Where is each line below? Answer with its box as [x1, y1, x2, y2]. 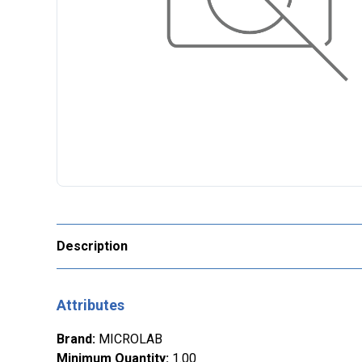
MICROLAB [99, 331, 162, 347]
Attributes [57, 297, 124, 314]
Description [57, 238, 128, 255]
